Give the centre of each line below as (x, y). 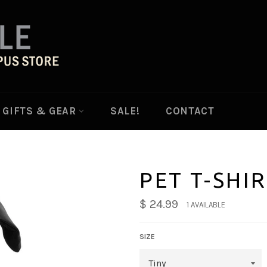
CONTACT (190, 111)
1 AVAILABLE (206, 204)
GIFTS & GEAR (41, 111)
